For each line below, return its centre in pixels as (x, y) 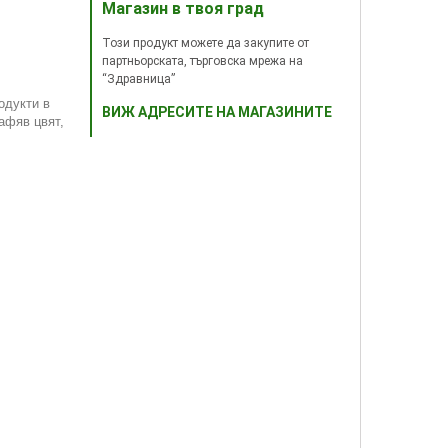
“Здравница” (138, 79)
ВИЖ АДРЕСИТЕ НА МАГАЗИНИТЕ (217, 112)
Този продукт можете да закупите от (205, 43)
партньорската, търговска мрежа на (202, 61)
